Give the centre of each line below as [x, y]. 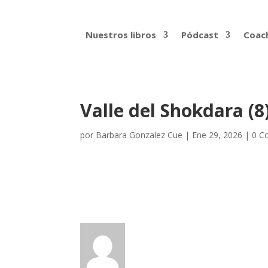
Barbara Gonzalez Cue [139, 135]
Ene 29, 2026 [217, 135]
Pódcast [200, 35]
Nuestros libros [121, 35]
